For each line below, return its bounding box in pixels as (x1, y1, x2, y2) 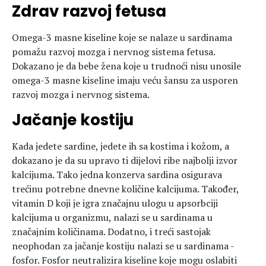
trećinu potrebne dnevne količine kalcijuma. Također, (12, 182, 239, 195)
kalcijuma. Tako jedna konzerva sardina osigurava (12, 168, 222, 181)
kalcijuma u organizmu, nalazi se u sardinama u (12, 211, 213, 224)
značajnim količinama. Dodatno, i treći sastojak (12, 225, 211, 238)
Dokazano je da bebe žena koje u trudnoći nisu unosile (12, 59, 241, 72)
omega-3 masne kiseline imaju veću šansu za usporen (12, 74, 238, 87)
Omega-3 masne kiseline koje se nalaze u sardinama (12, 31, 232, 44)
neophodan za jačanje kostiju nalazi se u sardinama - (12, 239, 234, 252)
